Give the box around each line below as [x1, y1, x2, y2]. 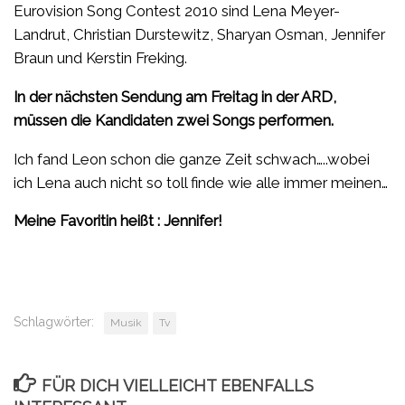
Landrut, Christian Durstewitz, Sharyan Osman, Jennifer [14, 25, 385, 44]
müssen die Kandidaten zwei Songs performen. [14, 110, 334, 129]
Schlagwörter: [14, 315, 94, 330]
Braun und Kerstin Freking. [14, 49, 187, 68]
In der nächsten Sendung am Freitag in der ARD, [14, 87, 336, 106]
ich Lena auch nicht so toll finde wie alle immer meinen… [14, 173, 388, 192]
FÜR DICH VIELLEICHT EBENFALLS [41, 376, 314, 396]
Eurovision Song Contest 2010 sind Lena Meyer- [14, 2, 340, 21]
